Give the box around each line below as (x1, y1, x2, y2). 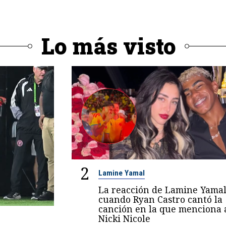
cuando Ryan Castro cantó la (98, 193, 222, 206)
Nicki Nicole (98, 212, 150, 225)
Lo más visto (41, 31, 176, 61)
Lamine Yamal (98, 168, 145, 178)
